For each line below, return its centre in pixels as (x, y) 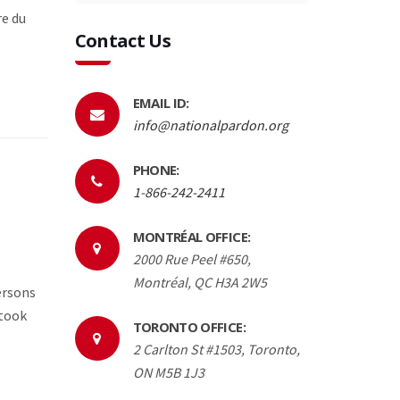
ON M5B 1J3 (168, 372)
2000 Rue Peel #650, (192, 258)
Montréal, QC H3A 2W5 (200, 282)
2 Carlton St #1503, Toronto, (216, 349)
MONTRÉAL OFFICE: (192, 236)
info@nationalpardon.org (210, 125)
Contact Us (123, 40)
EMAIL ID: (161, 102)
